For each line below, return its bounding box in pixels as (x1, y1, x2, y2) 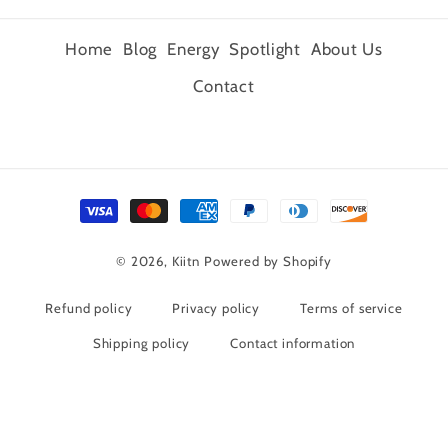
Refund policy (45, 300, 133, 317)
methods (73, 220, 147, 243)
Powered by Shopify (203, 253, 332, 270)
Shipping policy (92, 334, 191, 351)
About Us (310, 39, 383, 60)
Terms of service (300, 300, 403, 317)
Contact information (230, 334, 356, 351)
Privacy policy (172, 300, 261, 317)
